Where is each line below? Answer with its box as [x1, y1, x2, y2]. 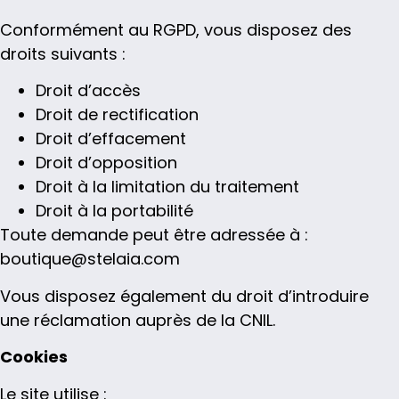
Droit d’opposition [36, 151, 177, 175]
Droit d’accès [36, 79, 141, 102]
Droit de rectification [36, 103, 199, 126]
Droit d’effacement [36, 127, 186, 151]
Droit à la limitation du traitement [36, 175, 299, 199]
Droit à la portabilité [36, 199, 193, 223]
